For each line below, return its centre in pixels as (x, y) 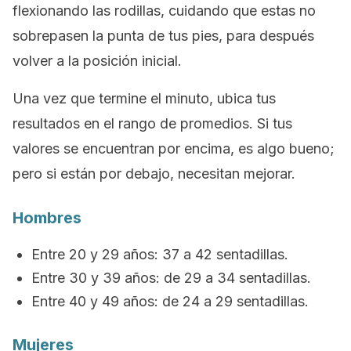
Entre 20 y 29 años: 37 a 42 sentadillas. (160, 254)
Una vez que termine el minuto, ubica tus (144, 98)
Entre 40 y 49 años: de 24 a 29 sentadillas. (170, 301)
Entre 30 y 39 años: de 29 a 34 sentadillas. (171, 278)
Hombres (47, 218)
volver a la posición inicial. (97, 61)
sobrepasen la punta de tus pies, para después (163, 36)
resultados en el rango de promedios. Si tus (152, 123)
